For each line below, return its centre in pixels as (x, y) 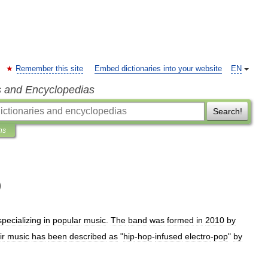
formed (180, 220)
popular (67, 220)
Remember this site (49, 69)
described (88, 236)
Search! (227, 111)
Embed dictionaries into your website (158, 69)
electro (198, 236)
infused (169, 236)
